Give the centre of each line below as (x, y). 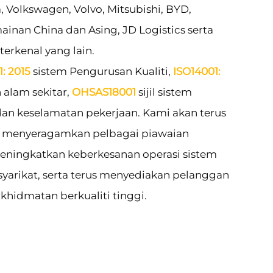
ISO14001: (197, 71)
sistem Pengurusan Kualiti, (103, 71)
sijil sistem (165, 92)
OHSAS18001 (105, 92)
